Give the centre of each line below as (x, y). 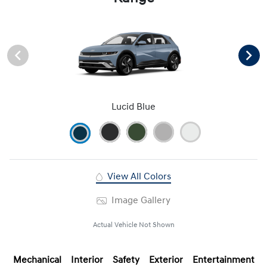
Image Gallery (139, 200)
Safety (126, 260)
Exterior (166, 260)
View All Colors (138, 176)
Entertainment (223, 260)
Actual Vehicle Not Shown (133, 225)
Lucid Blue (133, 106)
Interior (87, 260)
